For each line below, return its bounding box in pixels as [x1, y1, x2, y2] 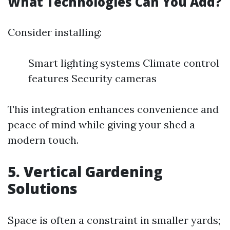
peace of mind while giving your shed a [8, 118, 195, 131]
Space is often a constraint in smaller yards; [8, 214, 220, 226]
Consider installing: [8, 26, 102, 39]
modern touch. [8, 133, 79, 146]
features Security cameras [28, 72, 157, 85]
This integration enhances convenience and [8, 103, 219, 116]
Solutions [8, 179, 78, 198]
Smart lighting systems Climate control [28, 56, 219, 69]
